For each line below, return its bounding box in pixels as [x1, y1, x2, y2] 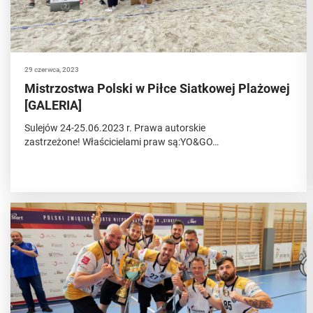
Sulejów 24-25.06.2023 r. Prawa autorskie [24, 122, 205, 133]
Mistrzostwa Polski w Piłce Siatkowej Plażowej [24, 81, 290, 96]
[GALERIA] [24, 98, 82, 112]
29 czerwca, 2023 [24, 66, 79, 73]
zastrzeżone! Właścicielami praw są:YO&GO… [24, 136, 219, 147]
